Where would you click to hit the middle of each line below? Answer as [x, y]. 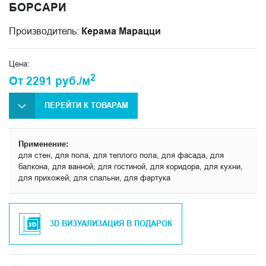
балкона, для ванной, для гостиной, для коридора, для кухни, [131, 166]
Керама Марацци [121, 31]
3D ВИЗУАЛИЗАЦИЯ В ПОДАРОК [111, 224]
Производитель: [45, 31]
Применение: [43, 143]
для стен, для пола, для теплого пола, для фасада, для [121, 155]
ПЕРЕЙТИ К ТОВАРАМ [86, 105]
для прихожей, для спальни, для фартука [94, 177]
